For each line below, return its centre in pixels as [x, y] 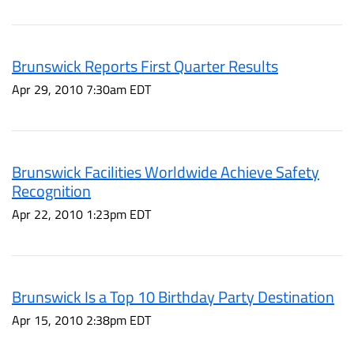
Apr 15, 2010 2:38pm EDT [81, 320]
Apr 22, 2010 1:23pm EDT [81, 214]
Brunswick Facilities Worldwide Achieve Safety [166, 172]
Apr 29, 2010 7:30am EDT [81, 89]
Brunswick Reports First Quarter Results [145, 66]
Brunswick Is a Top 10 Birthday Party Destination [173, 297]
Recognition [51, 191]
